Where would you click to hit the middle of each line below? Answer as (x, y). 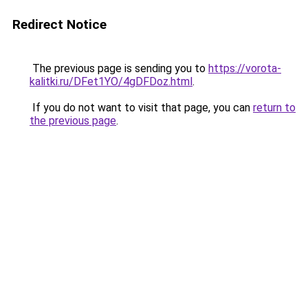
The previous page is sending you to (119, 68)
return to (274, 108)
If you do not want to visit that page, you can (141, 108)
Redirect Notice (59, 24)
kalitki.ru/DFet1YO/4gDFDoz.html (111, 81)
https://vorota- (245, 68)
